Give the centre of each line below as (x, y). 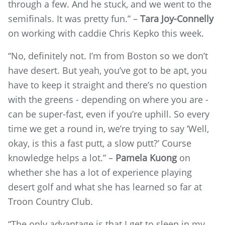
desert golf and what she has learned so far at (105, 187)
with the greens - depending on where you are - (108, 99)
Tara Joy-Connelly (177, 18)
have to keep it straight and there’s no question (107, 85)
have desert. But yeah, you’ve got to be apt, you (107, 70)
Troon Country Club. (50, 201)
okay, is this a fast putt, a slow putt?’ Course (100, 143)
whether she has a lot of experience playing (100, 172)
